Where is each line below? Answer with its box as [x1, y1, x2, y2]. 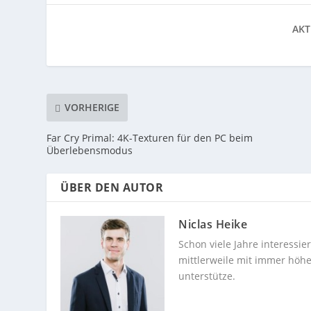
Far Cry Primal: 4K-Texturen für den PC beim [47, 131, 253, 144]
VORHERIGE [65, 101, 120, 115]
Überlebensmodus [47, 143, 133, 157]
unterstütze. [178, 269, 236, 283]
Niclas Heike [178, 216, 248, 232]
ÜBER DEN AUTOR [60, 179, 164, 195]
